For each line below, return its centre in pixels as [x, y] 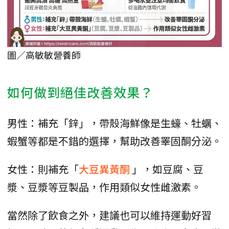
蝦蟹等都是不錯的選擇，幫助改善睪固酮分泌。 [114, 141]
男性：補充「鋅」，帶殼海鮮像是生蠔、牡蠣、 [114, 123]
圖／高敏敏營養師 [44, 54]
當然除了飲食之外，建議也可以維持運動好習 [109, 215]
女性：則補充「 [43, 169]
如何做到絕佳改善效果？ [80, 92]
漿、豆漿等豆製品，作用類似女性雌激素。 [104, 187]
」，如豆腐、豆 [168, 169]
